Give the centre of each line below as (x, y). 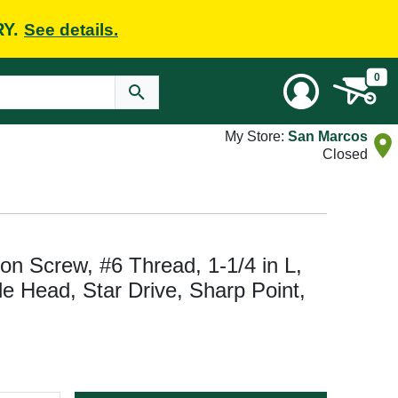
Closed (345, 154)
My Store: (256, 136)
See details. (71, 29)
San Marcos (328, 136)
